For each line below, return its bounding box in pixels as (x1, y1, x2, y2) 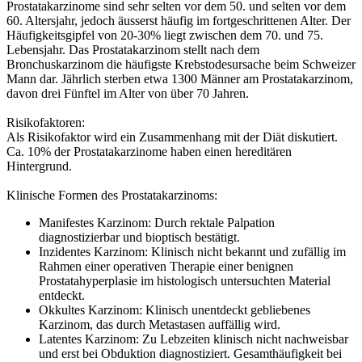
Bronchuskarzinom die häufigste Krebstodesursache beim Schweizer (6, 57, 356, 71)
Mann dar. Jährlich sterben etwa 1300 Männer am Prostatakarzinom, (6, 71, 353, 86)
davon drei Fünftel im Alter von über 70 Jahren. (6, 86, 249, 100)
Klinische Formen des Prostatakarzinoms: (6, 187, 217, 202)
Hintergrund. (6, 158, 72, 173)
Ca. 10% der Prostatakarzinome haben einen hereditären (6, 144, 292, 158)
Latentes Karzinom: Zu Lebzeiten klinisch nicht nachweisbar (39, 331, 348, 346)
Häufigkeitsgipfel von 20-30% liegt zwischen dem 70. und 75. (6, 27, 323, 42)
